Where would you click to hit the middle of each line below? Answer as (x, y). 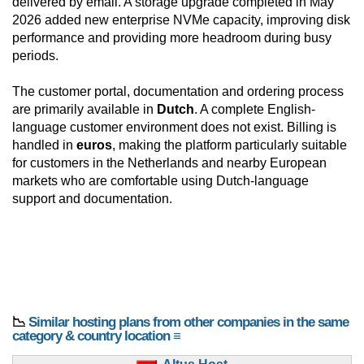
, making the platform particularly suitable (230, 145)
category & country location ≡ (96, 336)
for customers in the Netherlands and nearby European (169, 163)
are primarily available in (84, 110)
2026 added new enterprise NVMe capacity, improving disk (181, 20)
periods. (35, 56)
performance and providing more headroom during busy (172, 38)
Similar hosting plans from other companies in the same (188, 323)
